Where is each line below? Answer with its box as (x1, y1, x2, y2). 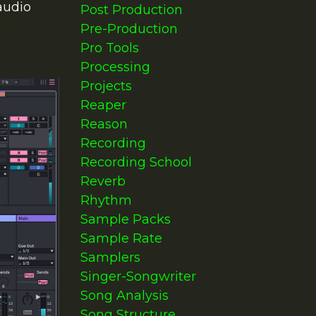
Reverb (80, 174, 126, 189)
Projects (80, 78, 132, 94)
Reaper (80, 97, 126, 113)
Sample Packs (80, 212, 171, 227)
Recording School (80, 154, 192, 170)
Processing (80, 59, 150, 75)
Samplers (80, 250, 140, 265)
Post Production (80, 2, 183, 18)
